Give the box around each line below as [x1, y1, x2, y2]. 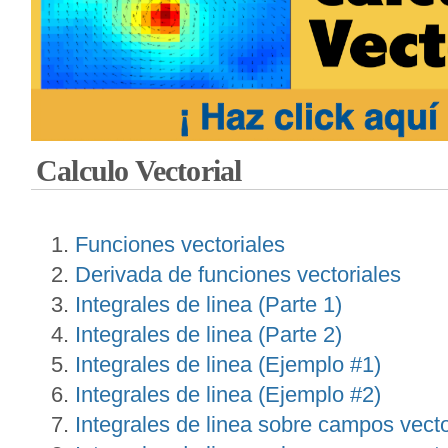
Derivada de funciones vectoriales [75, 262, 401, 288]
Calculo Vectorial [36, 155, 242, 188]
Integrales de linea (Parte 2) [75, 322, 342, 348]
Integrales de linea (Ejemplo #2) [75, 382, 381, 408]
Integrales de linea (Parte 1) [75, 292, 342, 318]
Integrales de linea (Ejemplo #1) [75, 352, 381, 378]
